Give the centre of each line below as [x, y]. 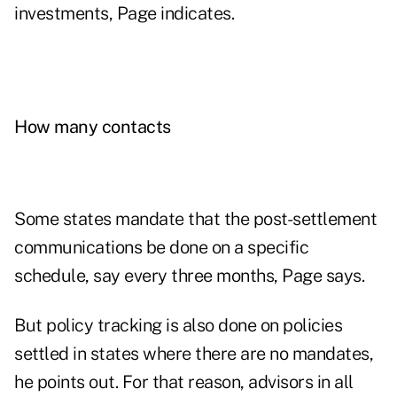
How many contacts [93, 127]
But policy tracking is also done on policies [178, 326]
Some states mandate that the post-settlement [195, 219]
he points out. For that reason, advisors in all [184, 382]
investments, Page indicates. [124, 14]
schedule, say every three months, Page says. [189, 276]
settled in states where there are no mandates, [194, 354]
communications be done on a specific [161, 248]
